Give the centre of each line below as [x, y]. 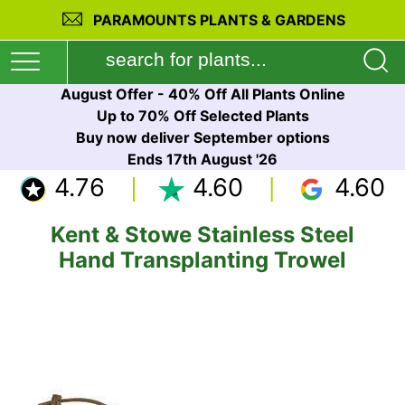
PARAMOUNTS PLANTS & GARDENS [220, 20]
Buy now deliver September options [202, 137]
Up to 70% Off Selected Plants [202, 116]
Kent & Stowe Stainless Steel [202, 235]
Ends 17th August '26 [202, 159]
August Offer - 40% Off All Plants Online [202, 94]
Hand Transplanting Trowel [202, 260]
